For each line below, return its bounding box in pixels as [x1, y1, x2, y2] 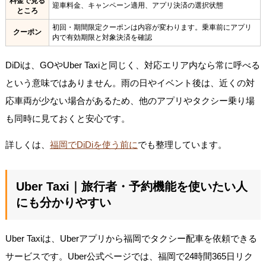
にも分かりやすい [15, 195, 111, 209]
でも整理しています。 [137, 139, 227, 150]
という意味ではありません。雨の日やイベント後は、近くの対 [5, 77, 255, 88]
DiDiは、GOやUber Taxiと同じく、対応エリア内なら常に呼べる [5, 59, 260, 70]
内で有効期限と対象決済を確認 [52, 33, 152, 42]
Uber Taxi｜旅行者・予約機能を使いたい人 [15, 179, 248, 193]
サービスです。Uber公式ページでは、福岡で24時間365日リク [5, 251, 253, 261]
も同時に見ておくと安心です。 [5, 113, 130, 123]
